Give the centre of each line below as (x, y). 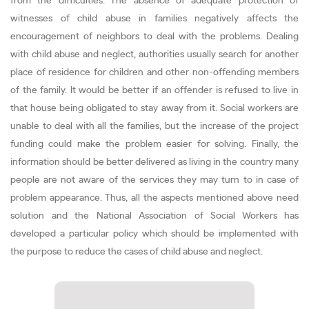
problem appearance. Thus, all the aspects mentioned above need (154, 198)
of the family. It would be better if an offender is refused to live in (154, 90)
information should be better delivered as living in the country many (154, 162)
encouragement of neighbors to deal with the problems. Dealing (154, 37)
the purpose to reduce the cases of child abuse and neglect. (137, 252)
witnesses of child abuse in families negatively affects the (154, 19)
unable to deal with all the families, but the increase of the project (154, 126)
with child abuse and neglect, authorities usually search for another (154, 54)
